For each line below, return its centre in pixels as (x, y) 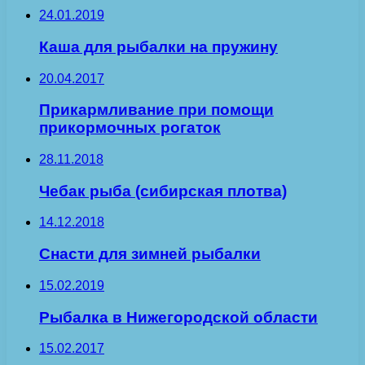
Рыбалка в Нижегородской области (178, 317)
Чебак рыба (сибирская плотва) (163, 191)
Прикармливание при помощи (156, 110)
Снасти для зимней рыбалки (150, 254)
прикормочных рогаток (130, 128)
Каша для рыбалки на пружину (158, 46)
